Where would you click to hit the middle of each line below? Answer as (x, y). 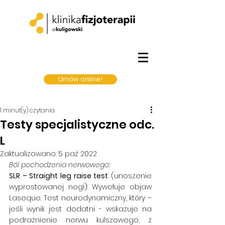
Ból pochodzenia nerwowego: (60, 165)
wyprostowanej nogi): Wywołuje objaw (80, 187)
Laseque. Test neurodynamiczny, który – (80, 198)
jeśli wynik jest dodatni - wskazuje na (80, 209)
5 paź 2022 (78, 154)
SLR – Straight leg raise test (59, 176)
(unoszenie (130, 176)
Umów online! (80, 79)
